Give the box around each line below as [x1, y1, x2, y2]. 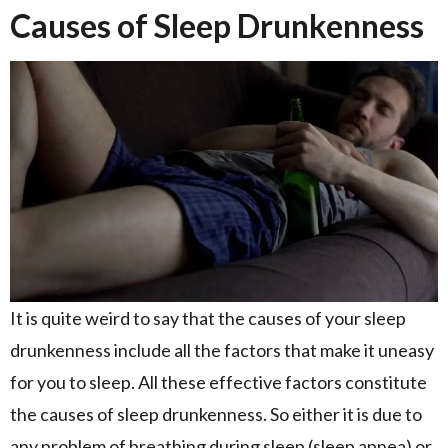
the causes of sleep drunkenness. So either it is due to [10, 402, 422, 425]
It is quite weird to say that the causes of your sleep [10, 306, 406, 329]
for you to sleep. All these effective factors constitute [10, 370, 427, 393]
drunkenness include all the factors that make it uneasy [10, 338, 434, 361]
